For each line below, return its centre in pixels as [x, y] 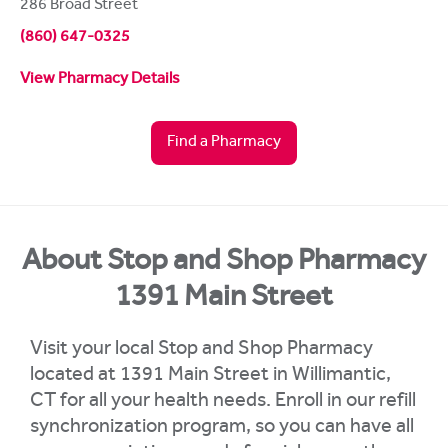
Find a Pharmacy [224, 142]
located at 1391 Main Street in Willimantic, [210, 376]
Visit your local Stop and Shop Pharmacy [201, 350]
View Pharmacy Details [100, 79]
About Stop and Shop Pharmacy [224, 263]
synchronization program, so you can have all [222, 428]
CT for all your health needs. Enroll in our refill [223, 402]
